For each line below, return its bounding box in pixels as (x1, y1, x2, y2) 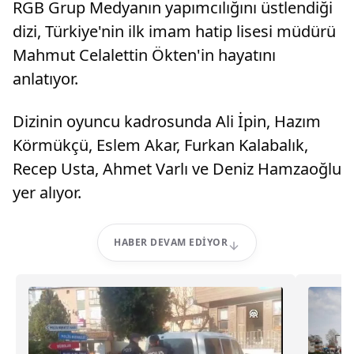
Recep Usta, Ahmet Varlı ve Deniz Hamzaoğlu (13, 158, 341, 179)
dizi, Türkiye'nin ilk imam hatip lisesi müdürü (13, 21, 336, 42)
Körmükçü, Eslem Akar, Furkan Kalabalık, (13, 134, 308, 156)
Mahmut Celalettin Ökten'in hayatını (13, 44, 276, 66)
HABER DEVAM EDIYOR (114, 235, 228, 249)
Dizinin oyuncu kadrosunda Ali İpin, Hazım (13, 111, 321, 132)
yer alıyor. (13, 182, 81, 203)
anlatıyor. (13, 68, 78, 89)
